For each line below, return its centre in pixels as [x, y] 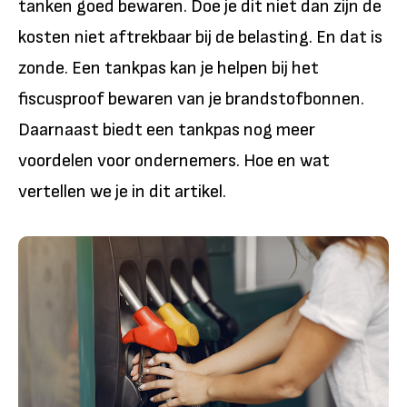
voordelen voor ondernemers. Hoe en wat [174, 161]
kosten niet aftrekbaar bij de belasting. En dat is [200, 37]
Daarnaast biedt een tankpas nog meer [167, 130]
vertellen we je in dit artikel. [122, 192]
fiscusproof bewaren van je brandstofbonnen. [191, 99]
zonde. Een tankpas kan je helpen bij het [169, 68]
